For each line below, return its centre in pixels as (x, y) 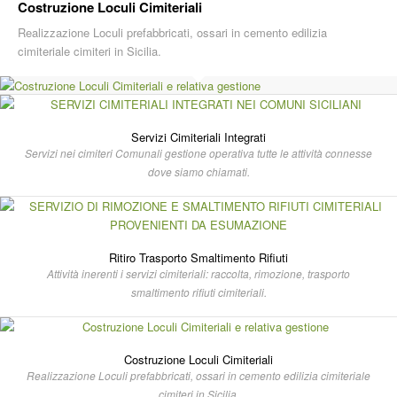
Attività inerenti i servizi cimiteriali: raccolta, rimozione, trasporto (198, 273)
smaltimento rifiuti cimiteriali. (198, 292)
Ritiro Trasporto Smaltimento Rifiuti (198, 257)
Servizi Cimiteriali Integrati (198, 137)
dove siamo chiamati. (198, 171)
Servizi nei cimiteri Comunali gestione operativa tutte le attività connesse (198, 153)
